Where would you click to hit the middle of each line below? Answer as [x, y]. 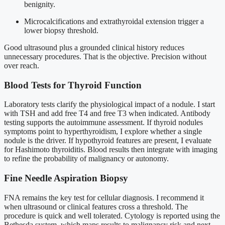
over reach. [22, 66]
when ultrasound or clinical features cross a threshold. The [96, 206]
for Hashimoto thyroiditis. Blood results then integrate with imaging [111, 150]
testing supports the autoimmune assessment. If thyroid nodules [103, 123]
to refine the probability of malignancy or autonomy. [86, 159]
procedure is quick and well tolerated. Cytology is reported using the [112, 215]
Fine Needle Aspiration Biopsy [66, 178]
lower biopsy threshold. [61, 30]
